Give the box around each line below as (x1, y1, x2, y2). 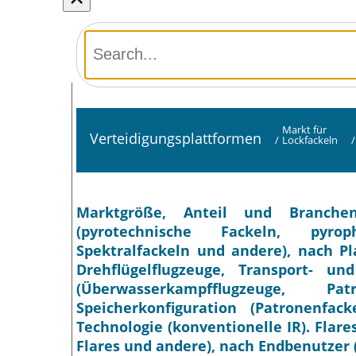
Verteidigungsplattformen (89, 129, 261, 149)
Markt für (281, 122, 327, 137)
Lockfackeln (281, 133, 338, 148)
